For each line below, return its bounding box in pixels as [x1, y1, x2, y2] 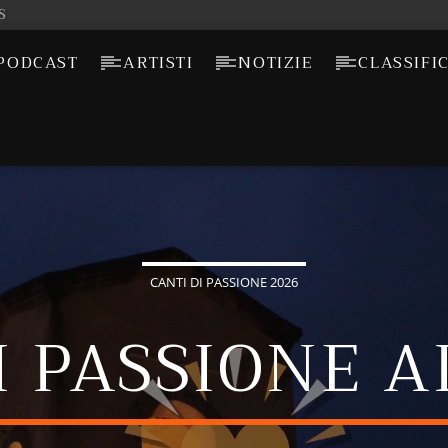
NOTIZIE [238, 49, 314, 77]
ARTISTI [123, 49, 194, 77]
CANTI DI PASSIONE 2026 [150, 273, 298, 291]
